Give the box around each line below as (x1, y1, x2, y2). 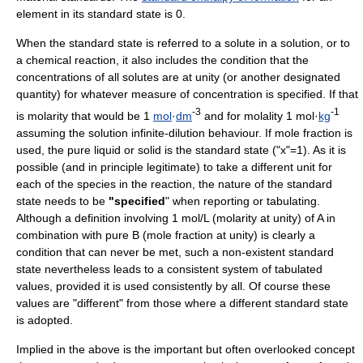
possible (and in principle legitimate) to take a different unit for (16, 160, 332, 173)
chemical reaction (26, 53, 116, 66)
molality (244, 109, 283, 122)
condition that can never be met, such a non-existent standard (16, 245, 334, 258)
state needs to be (16, 194, 109, 207)
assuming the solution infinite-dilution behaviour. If (16, 126, 275, 139)
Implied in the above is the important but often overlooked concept (16, 342, 355, 356)
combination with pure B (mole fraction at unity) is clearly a (16, 228, 315, 241)
